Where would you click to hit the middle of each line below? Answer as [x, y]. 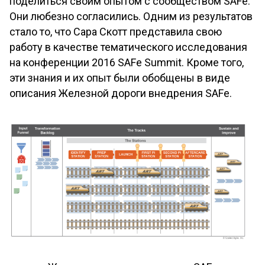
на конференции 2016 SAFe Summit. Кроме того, [127, 62]
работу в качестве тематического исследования [128, 47]
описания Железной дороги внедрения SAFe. [121, 93]
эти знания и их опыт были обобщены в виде [120, 78]
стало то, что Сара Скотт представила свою [116, 32]
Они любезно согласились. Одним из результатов [131, 16]
